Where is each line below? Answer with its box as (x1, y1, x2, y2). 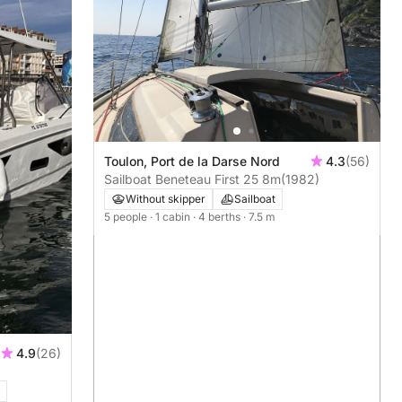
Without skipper (126, 191, 205, 205)
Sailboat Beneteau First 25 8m (104, 170, 281, 187)
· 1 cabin (150, 209, 193, 223)
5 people (104, 209, 150, 223)
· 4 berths (193, 209, 243, 223)
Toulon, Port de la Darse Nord (104, 153, 280, 169)
